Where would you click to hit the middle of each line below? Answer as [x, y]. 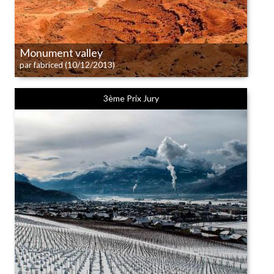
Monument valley [61, 53]
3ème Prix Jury [131, 98]
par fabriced [41, 65]
